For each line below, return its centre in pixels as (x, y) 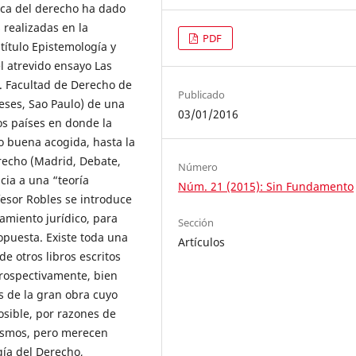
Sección (196, 223)
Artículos (202, 242)
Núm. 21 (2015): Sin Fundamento (266, 187)
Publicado (202, 95)
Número (198, 167)
